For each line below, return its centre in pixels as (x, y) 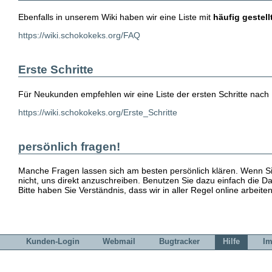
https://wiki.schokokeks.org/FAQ (79, 35)
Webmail (119, 242)
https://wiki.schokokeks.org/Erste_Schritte (98, 112)
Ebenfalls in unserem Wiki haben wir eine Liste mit (116, 17)
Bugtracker (179, 242)
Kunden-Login (53, 242)
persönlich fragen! (69, 146)
